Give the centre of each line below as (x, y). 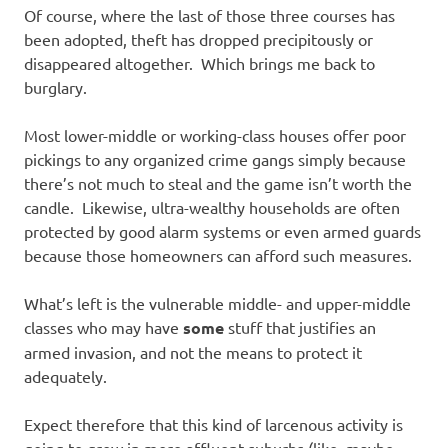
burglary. (55, 87)
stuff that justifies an (300, 327)
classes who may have (103, 327)
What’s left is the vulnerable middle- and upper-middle (217, 303)
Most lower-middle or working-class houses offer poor (215, 135)
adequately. (65, 376)
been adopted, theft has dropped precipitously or (198, 39)
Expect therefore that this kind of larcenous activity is (213, 424)
